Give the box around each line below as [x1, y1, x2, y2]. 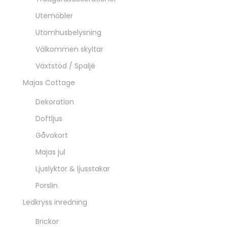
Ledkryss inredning [23, 197, 87, 207]
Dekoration [35, 97, 74, 107]
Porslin [35, 180, 58, 191]
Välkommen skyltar [35, 44, 103, 54]
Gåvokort [35, 130, 68, 140]
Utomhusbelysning [35, 27, 101, 37]
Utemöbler [35, 11, 73, 21]
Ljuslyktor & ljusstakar [35, 164, 110, 174]
